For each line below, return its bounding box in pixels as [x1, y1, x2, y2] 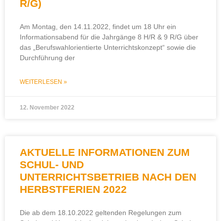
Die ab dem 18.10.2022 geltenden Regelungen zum [20, 209, 182, 217]
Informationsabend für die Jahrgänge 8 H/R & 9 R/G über [20, 33, 198, 41]
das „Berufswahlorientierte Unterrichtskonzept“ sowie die [20, 43, 196, 51]
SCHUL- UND [20, 159, 84, 170]
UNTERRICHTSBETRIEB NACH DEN [20, 171, 196, 183]
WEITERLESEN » [20, 78, 67, 85]
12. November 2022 [20, 104, 74, 111]
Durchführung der [20, 54, 75, 62]
